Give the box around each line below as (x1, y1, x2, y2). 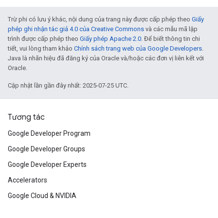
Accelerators (8, 176, 47, 184)
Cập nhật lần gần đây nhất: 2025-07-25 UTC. (8, 82, 128, 89)
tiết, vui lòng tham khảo (8, 45, 74, 52)
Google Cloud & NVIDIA (8, 192, 76, 200)
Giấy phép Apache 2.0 (80, 35, 141, 42)
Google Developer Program (8, 129, 91, 137)
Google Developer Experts (8, 161, 87, 168)
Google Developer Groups (8, 145, 85, 153)
